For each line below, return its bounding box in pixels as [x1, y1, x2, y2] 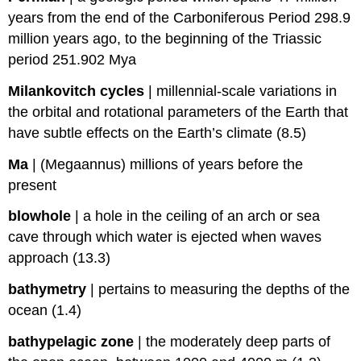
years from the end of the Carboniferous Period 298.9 [8, 10, 351, 26]
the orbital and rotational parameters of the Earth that [8, 103, 349, 120]
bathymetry [8, 281, 87, 298]
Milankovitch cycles [8, 82, 145, 99]
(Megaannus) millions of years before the [40, 156, 304, 172]
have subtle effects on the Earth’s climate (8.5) [8, 124, 307, 141]
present [8, 176, 57, 193]
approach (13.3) [8, 250, 111, 267]
